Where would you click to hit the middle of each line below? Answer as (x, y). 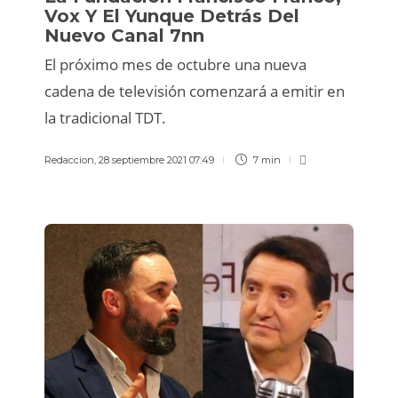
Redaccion (69, 159)
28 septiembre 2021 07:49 (156, 159)
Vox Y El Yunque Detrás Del (172, 16)
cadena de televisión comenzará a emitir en (195, 91)
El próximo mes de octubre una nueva (175, 64)
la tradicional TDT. (105, 117)
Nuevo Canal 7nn (127, 35)
